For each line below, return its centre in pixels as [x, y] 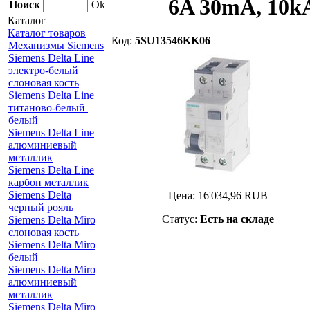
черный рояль [41, 207]
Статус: [181, 219]
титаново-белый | [49, 108]
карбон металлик [48, 182]
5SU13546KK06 [173, 41]
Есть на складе [237, 219]
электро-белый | [46, 70]
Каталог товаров [47, 33]
